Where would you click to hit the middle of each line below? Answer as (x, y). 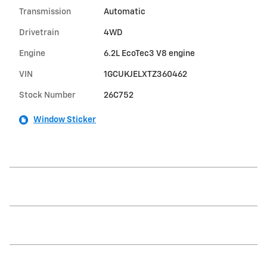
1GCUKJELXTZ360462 (145, 75)
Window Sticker (65, 120)
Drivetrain (39, 33)
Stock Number (47, 96)
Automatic (124, 12)
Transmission (45, 12)
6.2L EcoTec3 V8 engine (149, 54)
